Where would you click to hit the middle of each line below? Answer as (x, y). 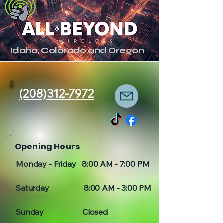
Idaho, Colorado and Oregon (77, 50)
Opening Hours (48, 147)
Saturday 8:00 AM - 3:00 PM (84, 188)
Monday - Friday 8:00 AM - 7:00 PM (83, 164)
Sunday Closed (62, 212)
